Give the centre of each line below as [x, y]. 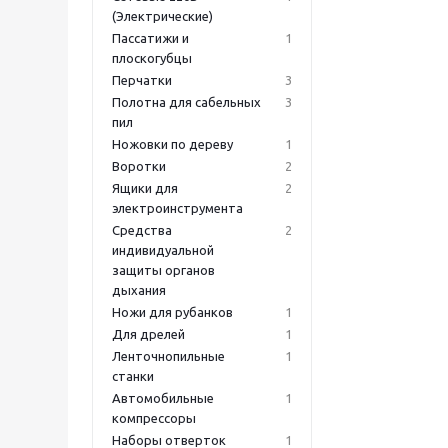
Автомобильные [163, 398]
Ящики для [145, 188]
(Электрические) [162, 16]
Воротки [139, 166]
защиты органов [163, 270]
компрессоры [154, 418]
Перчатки [142, 80]
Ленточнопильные [168, 356]
